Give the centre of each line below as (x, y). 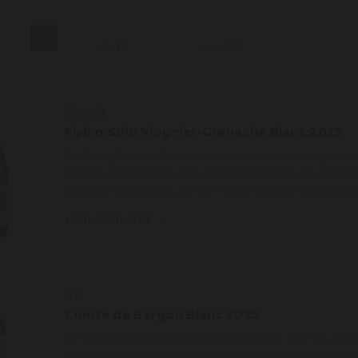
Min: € (109, 46)
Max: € (213, 46)
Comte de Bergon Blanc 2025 (162, 314)
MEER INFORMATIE (108, 219)
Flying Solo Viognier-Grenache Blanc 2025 (203, 131)
